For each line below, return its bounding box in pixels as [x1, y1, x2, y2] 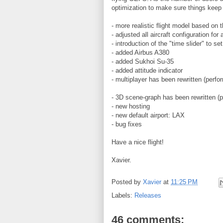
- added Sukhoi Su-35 [111, 58, 174, 65]
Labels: [111, 192, 134, 199]
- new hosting [111, 103, 150, 110]
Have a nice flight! [111, 138, 164, 146]
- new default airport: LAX [111, 111, 185, 119]
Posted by [111, 178, 143, 186]
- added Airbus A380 [111, 49, 169, 56]
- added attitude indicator [111, 67, 183, 74]
